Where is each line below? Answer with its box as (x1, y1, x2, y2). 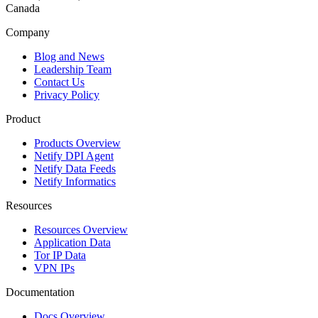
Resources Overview (34, 223, 128, 236)
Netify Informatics (34, 175, 116, 187)
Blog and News (34, 50, 104, 62)
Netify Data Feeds (34, 162, 116, 175)
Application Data (34, 236, 111, 248)
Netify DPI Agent (34, 149, 114, 162)
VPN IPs (34, 261, 75, 274)
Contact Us (34, 75, 84, 88)
